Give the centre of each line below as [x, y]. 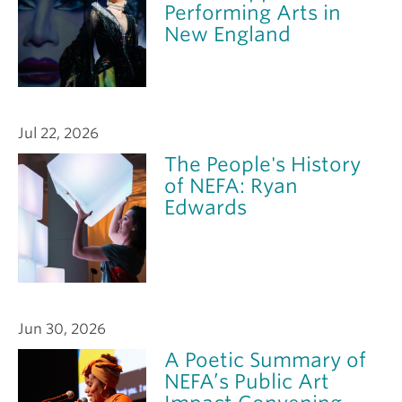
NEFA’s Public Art [247, 381]
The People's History [263, 165]
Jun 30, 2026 [62, 328]
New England [228, 35]
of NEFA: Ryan [232, 186]
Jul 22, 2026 [58, 134]
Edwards [206, 208]
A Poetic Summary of [266, 359]
